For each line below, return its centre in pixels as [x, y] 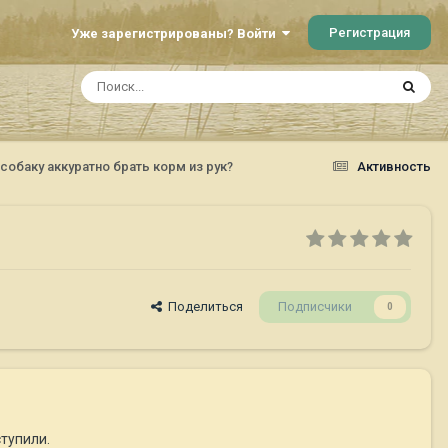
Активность [394, 166]
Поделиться [202, 307]
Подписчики [315, 307]
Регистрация [369, 32]
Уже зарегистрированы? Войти [176, 33]
